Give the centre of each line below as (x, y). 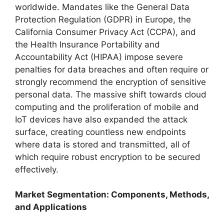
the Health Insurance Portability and (87, 44)
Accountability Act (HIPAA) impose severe (99, 57)
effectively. (37, 169)
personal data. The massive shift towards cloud (111, 94)
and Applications (51, 207)
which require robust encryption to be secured (108, 157)
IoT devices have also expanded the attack (101, 119)
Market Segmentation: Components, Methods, (112, 194)
